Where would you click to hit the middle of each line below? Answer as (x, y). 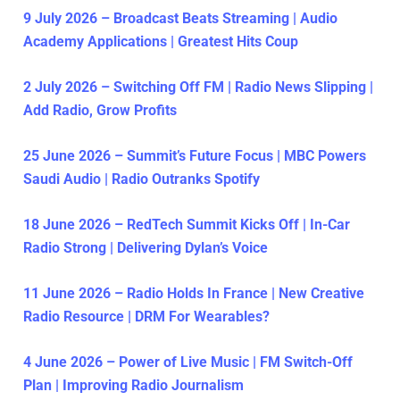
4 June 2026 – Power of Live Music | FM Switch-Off (188, 362)
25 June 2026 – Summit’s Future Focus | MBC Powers (195, 156)
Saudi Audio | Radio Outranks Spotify (142, 179)
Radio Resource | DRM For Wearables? (146, 317)
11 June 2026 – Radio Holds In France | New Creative (194, 294)
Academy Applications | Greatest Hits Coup (161, 42)
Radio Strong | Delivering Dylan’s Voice (146, 248)
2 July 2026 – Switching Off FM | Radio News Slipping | (198, 87)
